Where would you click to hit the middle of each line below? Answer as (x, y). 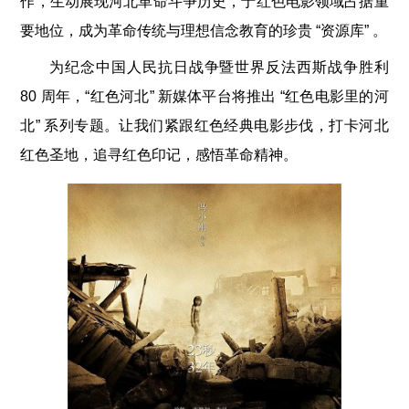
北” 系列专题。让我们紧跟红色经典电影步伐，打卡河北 (204, 126)
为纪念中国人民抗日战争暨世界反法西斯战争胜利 (219, 68)
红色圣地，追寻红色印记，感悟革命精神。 (159, 155)
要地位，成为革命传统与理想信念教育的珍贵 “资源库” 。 (204, 31)
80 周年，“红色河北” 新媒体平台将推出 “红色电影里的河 (204, 97)
